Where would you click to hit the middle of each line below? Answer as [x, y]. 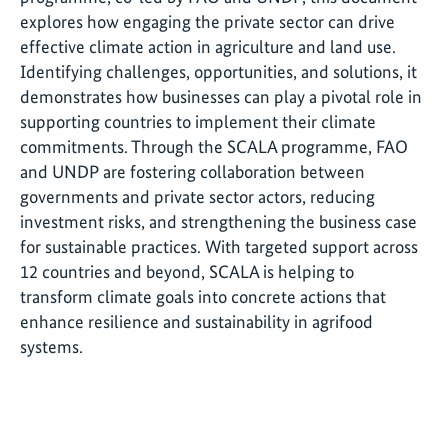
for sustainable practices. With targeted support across [219, 247]
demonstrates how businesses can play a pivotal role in [221, 97]
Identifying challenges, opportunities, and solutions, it [218, 72]
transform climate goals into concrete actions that [203, 297]
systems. [51, 347]
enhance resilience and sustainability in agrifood [196, 322]
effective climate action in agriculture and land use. [208, 47]
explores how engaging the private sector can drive [207, 22]
